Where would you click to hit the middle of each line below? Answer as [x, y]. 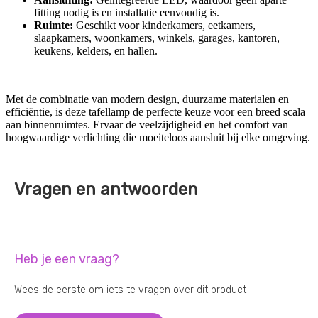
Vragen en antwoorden [106, 190]
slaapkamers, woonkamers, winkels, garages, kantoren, [157, 38]
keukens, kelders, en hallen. [96, 51]
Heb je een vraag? [67, 259]
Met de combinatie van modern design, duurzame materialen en [147, 99]
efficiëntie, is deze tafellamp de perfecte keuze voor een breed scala [155, 112]
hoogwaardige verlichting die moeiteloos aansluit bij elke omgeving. [158, 138]
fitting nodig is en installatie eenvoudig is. [127, 13]
